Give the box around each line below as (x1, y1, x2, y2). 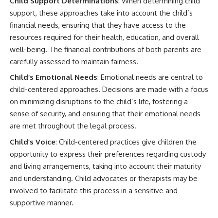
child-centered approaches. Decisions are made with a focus (10, 85, 208, 94)
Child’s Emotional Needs (10, 73, 97, 82)
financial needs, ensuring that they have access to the (10, 20, 186, 30)
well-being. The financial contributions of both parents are (10, 44, 201, 54)
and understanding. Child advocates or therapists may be (10, 173, 198, 183)
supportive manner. (10, 198, 73, 207)
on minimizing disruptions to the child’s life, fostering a (10, 97, 188, 106)
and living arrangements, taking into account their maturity (10, 161, 201, 171)
